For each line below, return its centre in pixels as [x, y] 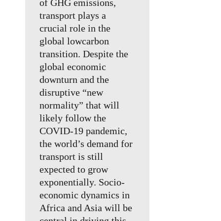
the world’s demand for [86, 144]
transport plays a [73, 16]
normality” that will [80, 105]
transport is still [72, 157]
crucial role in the [75, 28]
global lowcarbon [74, 41]
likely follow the [73, 118]
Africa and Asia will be [86, 208]
